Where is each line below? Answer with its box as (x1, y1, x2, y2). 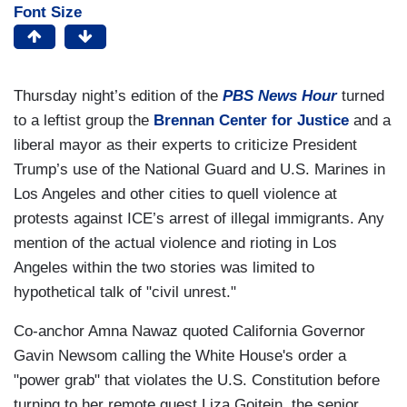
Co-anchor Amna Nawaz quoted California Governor (14, 323, 365, 341)
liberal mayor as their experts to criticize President (14, 136, 357, 154)
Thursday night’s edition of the (14, 87, 218, 105)
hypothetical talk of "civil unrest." (14, 283, 236, 302)
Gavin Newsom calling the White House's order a (14, 347, 346, 365)
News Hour (258, 87, 337, 105)
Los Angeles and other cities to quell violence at (14, 185, 337, 203)
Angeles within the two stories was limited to (14, 259, 314, 277)
